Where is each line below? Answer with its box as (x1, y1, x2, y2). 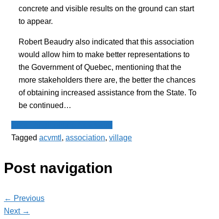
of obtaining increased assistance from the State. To (19, 88, 197, 97)
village (109, 133, 132, 142)
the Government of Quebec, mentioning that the (19, 63, 181, 71)
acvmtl (39, 133, 62, 142)
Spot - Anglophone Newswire (11, 120, 112, 129)
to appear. (19, 17, 53, 25)
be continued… (19, 101, 71, 109)
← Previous (4, 194, 44, 203)
